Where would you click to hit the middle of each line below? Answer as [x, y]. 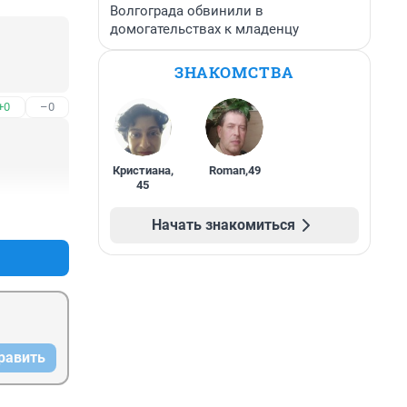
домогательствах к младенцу [204, 29]
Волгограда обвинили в [187, 11]
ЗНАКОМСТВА [234, 72]
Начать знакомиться [223, 225]
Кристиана [141, 170]
